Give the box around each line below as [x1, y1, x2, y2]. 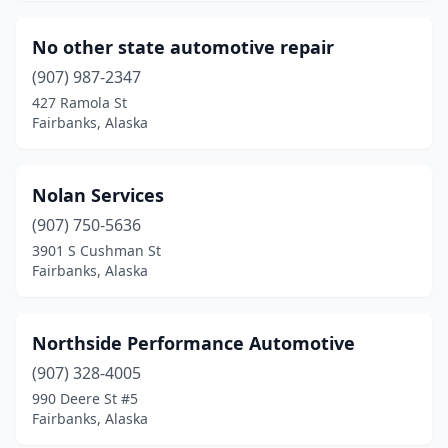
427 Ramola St [32, 93, 127, 112]
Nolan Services [32, 183, 164, 207]
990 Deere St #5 [32, 389, 138, 408]
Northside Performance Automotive [32, 331, 355, 355]
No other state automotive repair [32, 35, 334, 59]
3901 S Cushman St [32, 241, 161, 260]
